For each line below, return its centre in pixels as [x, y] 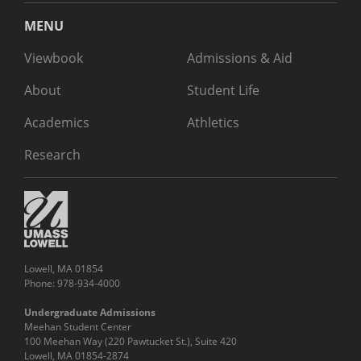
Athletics [213, 122]
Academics [56, 122]
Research [52, 154]
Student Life [223, 90]
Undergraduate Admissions [89, 312]
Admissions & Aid [240, 58]
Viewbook [53, 58]
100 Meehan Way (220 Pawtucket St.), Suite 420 [130, 341]
